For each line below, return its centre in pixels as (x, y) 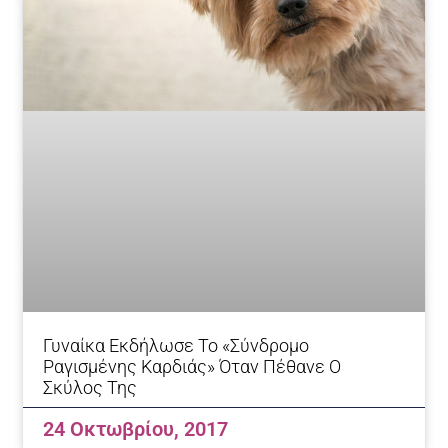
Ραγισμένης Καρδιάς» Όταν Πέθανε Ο (192, 366)
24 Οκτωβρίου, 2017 (136, 428)
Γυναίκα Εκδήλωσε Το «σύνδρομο (176, 345)
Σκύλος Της (90, 387)
